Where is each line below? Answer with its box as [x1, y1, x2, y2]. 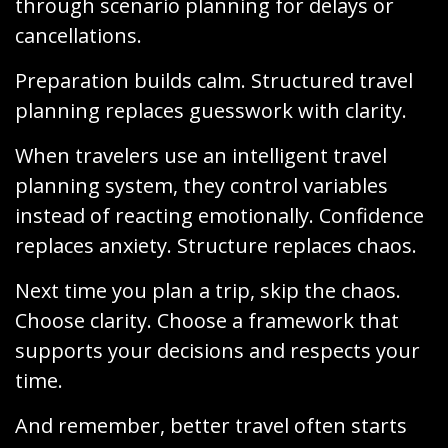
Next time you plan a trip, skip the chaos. [15, 276, 401, 304]
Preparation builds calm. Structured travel [15, 66, 413, 94]
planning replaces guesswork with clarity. [15, 96, 407, 124]
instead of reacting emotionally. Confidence [15, 201, 424, 229]
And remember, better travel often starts [15, 411, 407, 439]
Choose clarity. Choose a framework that [15, 306, 399, 334]
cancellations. [15, 21, 142, 49]
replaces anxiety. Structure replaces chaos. [15, 231, 417, 259]
